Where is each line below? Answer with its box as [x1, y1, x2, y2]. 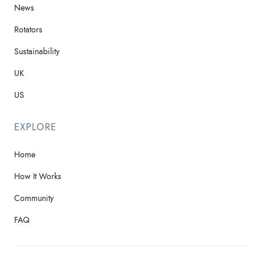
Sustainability [14, 46, 60, 57]
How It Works [14, 171, 61, 182]
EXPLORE [14, 121, 57, 134]
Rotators [14, 24, 42, 35]
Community [14, 193, 54, 204]
